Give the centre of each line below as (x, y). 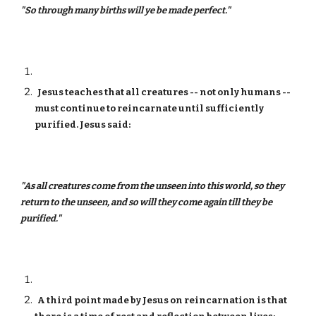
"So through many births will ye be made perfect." (126, 10)
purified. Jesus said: (83, 124)
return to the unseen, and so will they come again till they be (147, 202)
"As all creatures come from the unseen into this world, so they (153, 186)
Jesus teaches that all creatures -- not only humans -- (163, 92)
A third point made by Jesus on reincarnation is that (161, 300)
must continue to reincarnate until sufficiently (150, 108)
